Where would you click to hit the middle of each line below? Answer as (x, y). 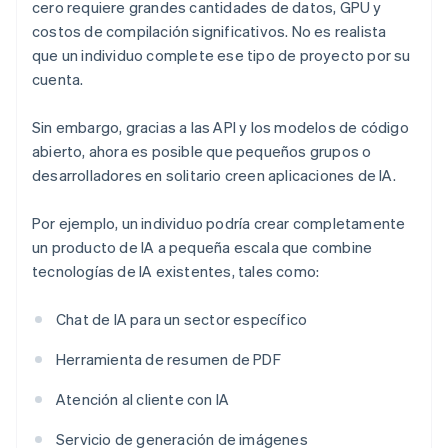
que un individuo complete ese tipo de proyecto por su (221, 55)
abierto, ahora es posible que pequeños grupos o (202, 151)
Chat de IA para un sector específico (182, 319)
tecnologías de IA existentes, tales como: (176, 271)
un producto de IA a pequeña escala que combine (202, 247)
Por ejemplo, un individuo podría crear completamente (219, 223)
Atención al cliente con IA (143, 399)
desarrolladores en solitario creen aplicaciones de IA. (214, 175)
